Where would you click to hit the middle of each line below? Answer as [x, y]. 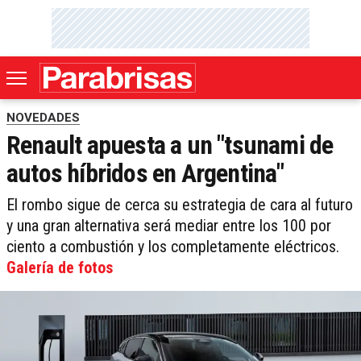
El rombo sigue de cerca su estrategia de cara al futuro [180, 205]
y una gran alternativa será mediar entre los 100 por [169, 226]
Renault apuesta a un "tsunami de [170, 145]
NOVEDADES [43, 118]
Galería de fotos [60, 268]
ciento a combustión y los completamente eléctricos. [173, 247]
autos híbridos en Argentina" [145, 174]
